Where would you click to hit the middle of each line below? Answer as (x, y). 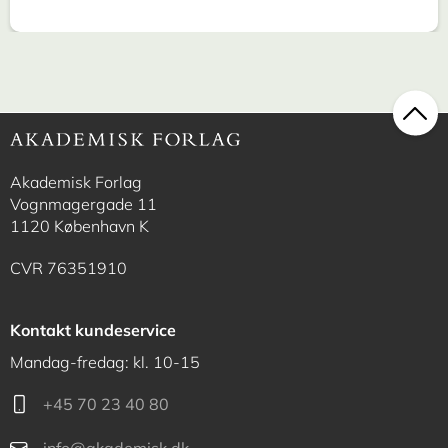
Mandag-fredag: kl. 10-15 (105, 362)
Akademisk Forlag (76, 182)
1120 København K (79, 226)
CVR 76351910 (68, 268)
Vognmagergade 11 (83, 204)
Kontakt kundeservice (93, 330)
